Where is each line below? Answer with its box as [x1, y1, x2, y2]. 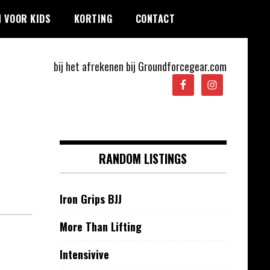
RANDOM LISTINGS [99, 149, 187, 168]
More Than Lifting [59, 219, 142, 234]
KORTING [74, 11, 112, 26]
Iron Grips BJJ [59, 191, 122, 207]
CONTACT [135, 11, 175, 26]
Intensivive [59, 246, 109, 262]
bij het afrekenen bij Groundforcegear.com [54, 58, 227, 74]
